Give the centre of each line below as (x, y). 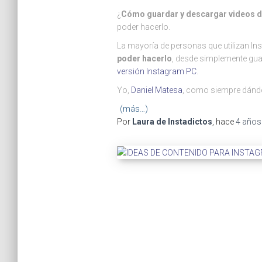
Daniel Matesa (156, 90)
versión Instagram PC (156, 71)
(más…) (134, 109)
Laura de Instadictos (172, 122)
